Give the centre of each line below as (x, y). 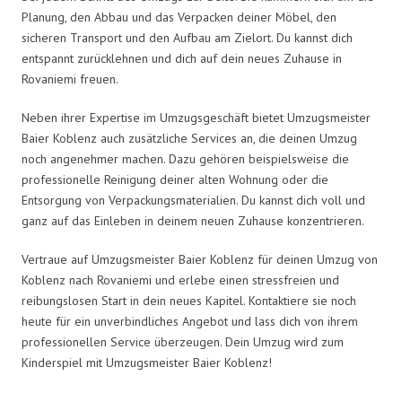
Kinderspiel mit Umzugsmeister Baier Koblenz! (147, 362)
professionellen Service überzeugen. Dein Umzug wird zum (183, 341)
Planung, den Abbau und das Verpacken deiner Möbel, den (179, 17)
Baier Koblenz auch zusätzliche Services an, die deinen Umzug (189, 138)
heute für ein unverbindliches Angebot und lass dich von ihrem (190, 321)
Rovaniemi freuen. (70, 79)
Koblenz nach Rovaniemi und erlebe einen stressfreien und (180, 280)
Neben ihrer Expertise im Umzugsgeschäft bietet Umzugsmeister (196, 117)
